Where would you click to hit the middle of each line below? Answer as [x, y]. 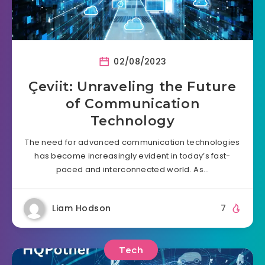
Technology [132, 121]
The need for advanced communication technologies [132, 142]
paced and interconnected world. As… [132, 169]
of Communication [132, 104]
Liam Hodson [82, 208]
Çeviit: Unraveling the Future [132, 86]
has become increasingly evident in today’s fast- [132, 156]
